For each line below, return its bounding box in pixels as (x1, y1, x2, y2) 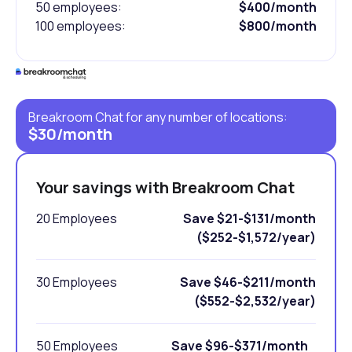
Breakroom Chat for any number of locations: (28, 108, 288, 126)
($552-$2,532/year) (186, 292, 316, 310)
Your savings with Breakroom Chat (36, 177, 295, 199)
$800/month (239, 17, 317, 35)
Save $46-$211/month (180, 273, 316, 291)
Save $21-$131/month (183, 210, 316, 228)
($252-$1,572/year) (196, 229, 316, 247)
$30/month (28, 123, 112, 145)
